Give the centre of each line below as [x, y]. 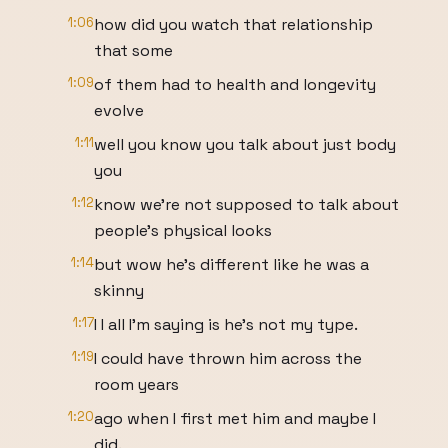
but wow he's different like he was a [231, 264]
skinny [119, 290]
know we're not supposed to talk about [246, 204]
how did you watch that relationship [233, 24]
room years [136, 384]
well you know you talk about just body [245, 144]
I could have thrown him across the [228, 358]
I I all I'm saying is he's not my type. [226, 324]
